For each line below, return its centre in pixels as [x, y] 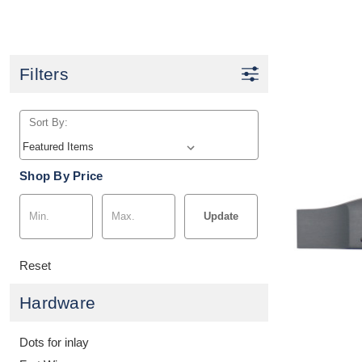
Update [221, 216]
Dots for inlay [54, 342]
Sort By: [48, 122]
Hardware [57, 302]
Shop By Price [61, 175]
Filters [44, 74]
